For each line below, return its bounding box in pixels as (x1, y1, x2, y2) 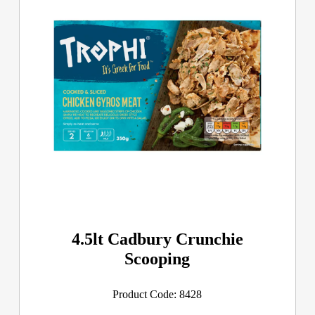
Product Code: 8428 (112, 288, 202, 300)
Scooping (124, 249, 191, 268)
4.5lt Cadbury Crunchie (71, 229, 243, 248)
